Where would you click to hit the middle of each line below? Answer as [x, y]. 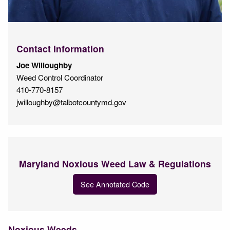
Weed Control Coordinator [60, 77]
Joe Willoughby [44, 65]
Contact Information [60, 49]
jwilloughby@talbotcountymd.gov [71, 102]
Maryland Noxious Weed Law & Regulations [115, 164]
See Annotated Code [115, 184]
